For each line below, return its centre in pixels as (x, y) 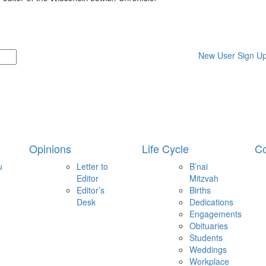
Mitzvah (204, 178)
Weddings (208, 249)
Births (200, 190)
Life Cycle (165, 148)
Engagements (216, 214)
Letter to (92, 166)
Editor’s (91, 190)
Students (206, 237)
